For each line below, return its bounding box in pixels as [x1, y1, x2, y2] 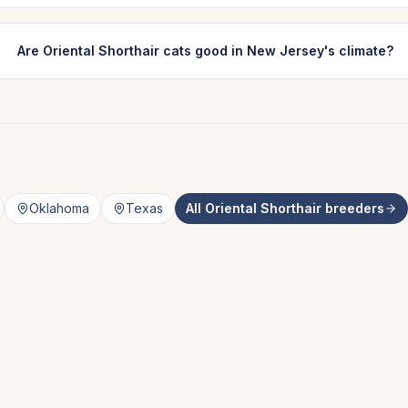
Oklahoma [29, 200, 89, 216]
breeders [321, 200, 384, 216]
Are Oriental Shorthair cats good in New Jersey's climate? [16, 43, 393, 58]
